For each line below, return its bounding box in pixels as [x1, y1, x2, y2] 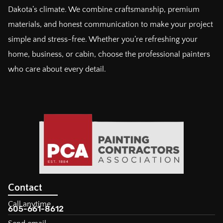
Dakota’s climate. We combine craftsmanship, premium [8, 5, 200, 14]
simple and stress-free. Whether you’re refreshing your [8, 35, 198, 44]
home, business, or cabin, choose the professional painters [8, 50, 210, 59]
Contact [8, 182, 42, 193]
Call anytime [8, 199, 51, 209]
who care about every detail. [8, 65, 106, 74]
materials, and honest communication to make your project [8, 20, 213, 29]
